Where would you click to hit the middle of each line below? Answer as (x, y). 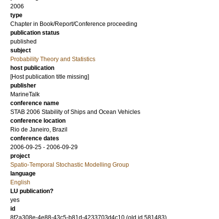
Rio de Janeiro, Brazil (39, 130)
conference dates (35, 138)
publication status (35, 33)
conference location (38, 121)
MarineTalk (25, 94)
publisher (23, 86)
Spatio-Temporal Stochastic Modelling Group (70, 165)
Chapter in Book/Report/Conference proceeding (74, 24)
